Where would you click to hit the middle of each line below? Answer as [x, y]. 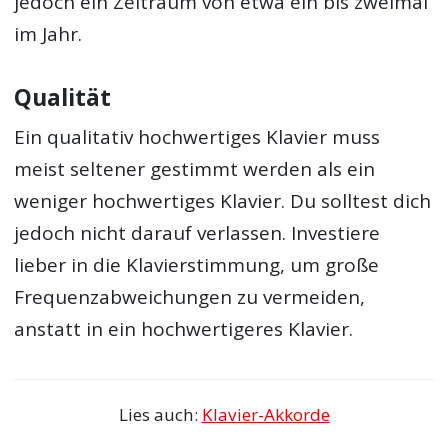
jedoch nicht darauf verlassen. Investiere [197, 232]
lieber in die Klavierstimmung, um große [197, 264]
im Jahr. [48, 34]
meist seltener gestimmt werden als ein [195, 168]
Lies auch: [160, 415]
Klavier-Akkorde [265, 415]
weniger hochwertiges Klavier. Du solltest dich [223, 200]
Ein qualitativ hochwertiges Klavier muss [197, 136]
